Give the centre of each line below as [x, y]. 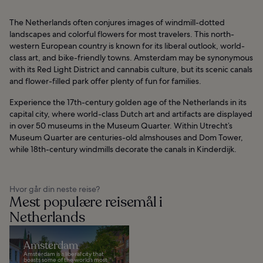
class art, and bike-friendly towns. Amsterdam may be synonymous [131, 57]
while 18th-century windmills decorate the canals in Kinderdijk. [123, 149]
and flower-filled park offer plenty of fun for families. [105, 81]
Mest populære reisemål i [86, 202]
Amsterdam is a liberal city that [64, 254]
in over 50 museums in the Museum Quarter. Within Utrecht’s [121, 125]
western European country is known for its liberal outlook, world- [127, 45]
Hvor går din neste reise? [55, 189]
